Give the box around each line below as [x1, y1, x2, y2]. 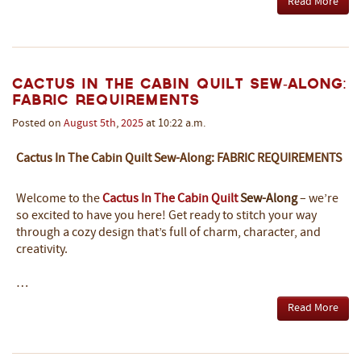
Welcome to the [16, 193, 102, 205]
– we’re [297, 193, 338, 205]
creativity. [16, 243, 68, 256]
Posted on [12, 118, 64, 130]
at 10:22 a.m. [143, 118, 205, 130]
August [64, 118, 98, 130]
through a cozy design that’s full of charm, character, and [16, 226, 321, 239]
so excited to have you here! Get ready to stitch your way [16, 210, 317, 222]
